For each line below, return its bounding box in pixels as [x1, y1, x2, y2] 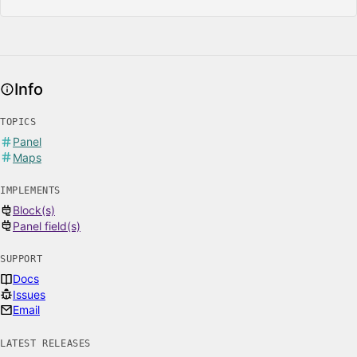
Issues [13, 287, 45, 301]
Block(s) [13, 203, 55, 217]
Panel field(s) [13, 218, 80, 233]
